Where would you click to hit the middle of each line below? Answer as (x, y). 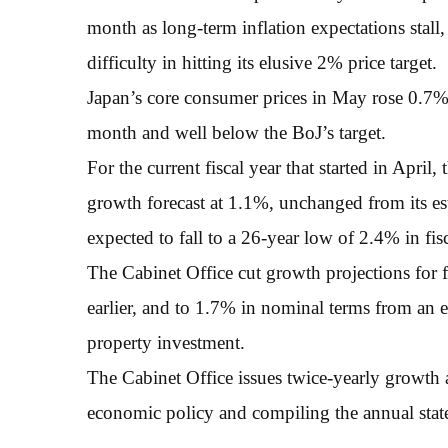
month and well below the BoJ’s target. (236, 132)
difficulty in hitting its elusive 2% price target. (262, 62)
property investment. (166, 342)
